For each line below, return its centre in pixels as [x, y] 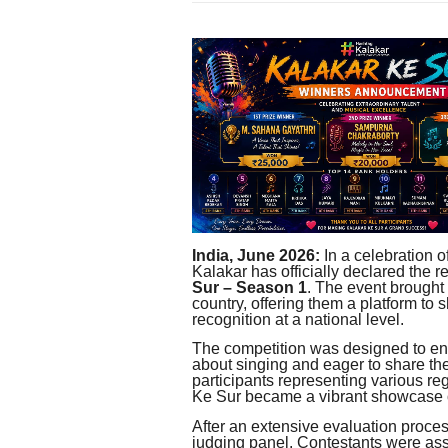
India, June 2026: [256, 256]
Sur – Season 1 [249, 288]
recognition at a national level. [298, 320]
